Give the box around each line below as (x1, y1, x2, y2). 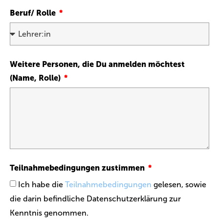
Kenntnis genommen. (10, 208, 88, 218)
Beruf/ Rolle (10, 8, 58, 18)
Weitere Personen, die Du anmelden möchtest (10, 60, 185, 69)
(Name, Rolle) (10, 73, 63, 83)
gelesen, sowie (152, 180, 206, 189)
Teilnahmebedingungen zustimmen (10, 163, 147, 173)
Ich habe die (18, 180, 65, 189)
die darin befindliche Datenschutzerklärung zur (10, 194, 181, 203)
